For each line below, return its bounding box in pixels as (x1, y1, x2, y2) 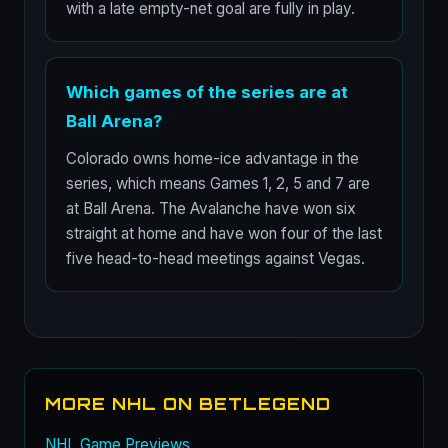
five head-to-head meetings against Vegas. (66, 249, 365, 268)
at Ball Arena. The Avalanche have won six (66, 199, 356, 218)
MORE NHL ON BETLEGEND (45, 393, 331, 414)
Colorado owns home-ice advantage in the (66, 149, 359, 168)
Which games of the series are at (66, 82, 348, 102)
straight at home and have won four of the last (66, 224, 382, 243)
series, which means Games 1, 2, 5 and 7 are (66, 174, 370, 193)
